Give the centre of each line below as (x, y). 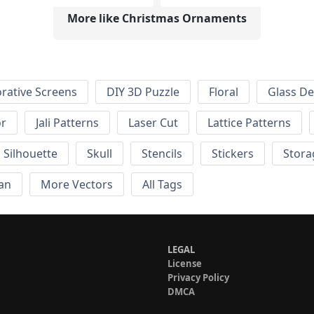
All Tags (162, 185)
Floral (224, 92)
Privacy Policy (198, 278)
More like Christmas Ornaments (157, 18)
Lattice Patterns (249, 123)
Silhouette (30, 154)
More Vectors (77, 185)
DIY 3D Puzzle (143, 92)
